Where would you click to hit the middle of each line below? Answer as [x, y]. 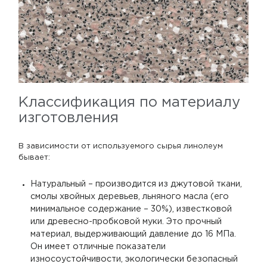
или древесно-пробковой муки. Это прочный [126, 221]
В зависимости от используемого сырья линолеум [121, 146]
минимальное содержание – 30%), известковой [131, 209]
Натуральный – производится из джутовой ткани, [136, 184]
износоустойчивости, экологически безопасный [134, 259]
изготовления [69, 118]
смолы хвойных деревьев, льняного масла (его [130, 196]
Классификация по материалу [129, 102]
